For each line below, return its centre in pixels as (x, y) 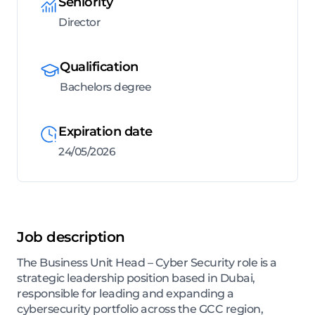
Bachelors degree (105, 87)
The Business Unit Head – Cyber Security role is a (147, 263)
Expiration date (105, 132)
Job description (71, 237)
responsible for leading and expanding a (126, 294)
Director (79, 22)
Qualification (99, 67)
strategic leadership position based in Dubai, (136, 278)
